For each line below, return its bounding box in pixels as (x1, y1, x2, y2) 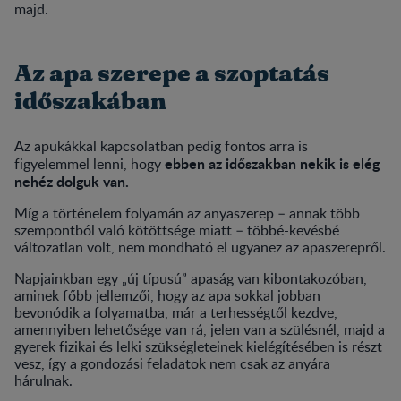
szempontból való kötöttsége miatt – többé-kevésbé (14, 219, 339, 240)
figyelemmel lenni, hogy (14, 153, 161, 174)
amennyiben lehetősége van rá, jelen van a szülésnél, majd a (14, 319, 385, 339)
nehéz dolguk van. (14, 170, 129, 192)
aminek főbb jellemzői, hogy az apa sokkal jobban (14, 285, 320, 305)
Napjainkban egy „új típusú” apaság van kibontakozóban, (14, 268, 367, 288)
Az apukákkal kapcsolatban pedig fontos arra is (14, 135, 308, 156)
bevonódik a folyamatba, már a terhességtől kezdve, (14, 302, 337, 322)
